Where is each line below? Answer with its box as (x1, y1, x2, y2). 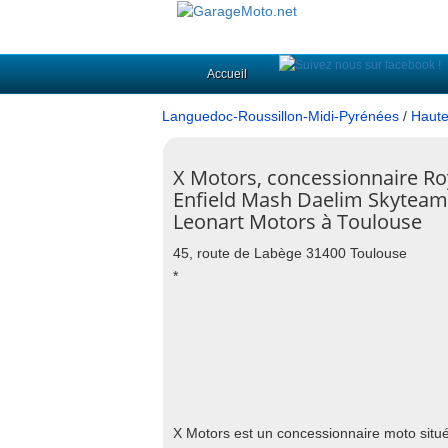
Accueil (207, 67, 247, 81)
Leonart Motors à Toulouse (173, 208, 422, 235)
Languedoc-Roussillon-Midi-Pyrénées (162, 108, 399, 124)
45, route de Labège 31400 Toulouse (173, 245, 407, 261)
